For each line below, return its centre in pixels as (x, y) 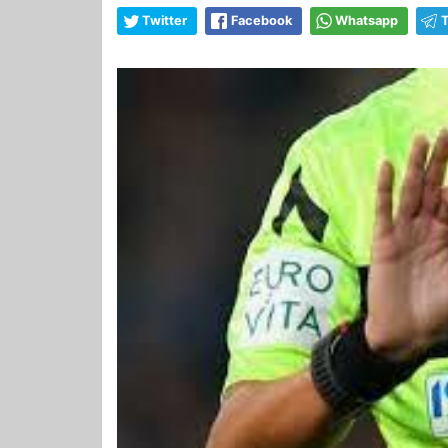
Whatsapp (366, 20)
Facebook (261, 20)
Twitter (164, 20)
